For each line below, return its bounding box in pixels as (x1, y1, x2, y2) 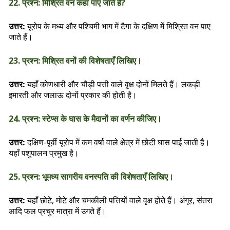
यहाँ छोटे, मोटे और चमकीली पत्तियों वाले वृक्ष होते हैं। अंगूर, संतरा (25, 195, 213, 206)
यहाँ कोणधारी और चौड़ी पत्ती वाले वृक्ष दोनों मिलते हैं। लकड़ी (25, 79, 200, 90)
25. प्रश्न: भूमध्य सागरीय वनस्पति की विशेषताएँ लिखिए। (9, 171, 174, 182)
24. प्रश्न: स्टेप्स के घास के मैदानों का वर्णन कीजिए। (9, 113, 162, 124)
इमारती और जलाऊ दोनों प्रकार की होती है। (9, 89, 137, 101)
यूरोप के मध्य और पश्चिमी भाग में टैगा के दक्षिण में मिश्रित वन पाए (25, 21, 210, 32)
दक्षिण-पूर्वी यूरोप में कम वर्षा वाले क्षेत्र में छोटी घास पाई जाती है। (27, 137, 210, 148)
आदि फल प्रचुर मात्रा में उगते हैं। (9, 205, 106, 217)
